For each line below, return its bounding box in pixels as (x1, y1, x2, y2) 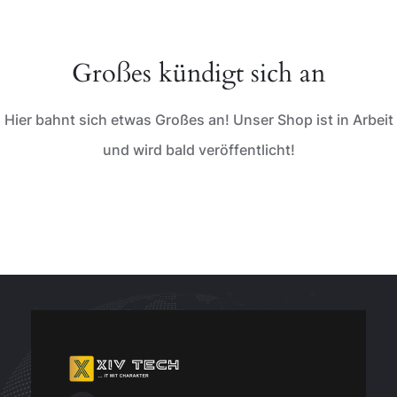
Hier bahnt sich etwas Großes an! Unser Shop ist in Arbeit (4, 111, 393, 128)
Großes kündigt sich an (72, 57, 325, 90)
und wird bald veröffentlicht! (102, 141, 295, 159)
